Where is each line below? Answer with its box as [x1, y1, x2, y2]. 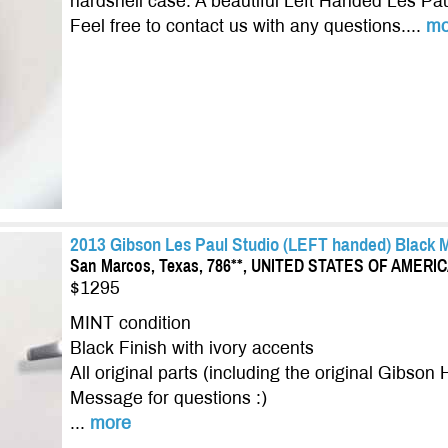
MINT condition [69, 314, 191, 334]
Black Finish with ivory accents [69, 339, 314, 359]
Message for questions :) [69, 389, 267, 409]
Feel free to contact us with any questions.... [69, 17, 426, 37]
